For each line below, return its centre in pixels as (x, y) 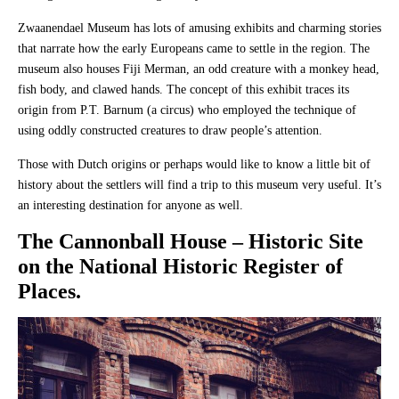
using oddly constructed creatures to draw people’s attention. (172, 130)
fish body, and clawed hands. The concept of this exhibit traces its (183, 89)
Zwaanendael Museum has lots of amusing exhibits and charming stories (199, 28)
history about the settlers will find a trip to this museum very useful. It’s (199, 184)
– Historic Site (298, 241)
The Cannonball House (125, 241)
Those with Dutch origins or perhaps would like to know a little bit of (194, 164)
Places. (49, 291)
